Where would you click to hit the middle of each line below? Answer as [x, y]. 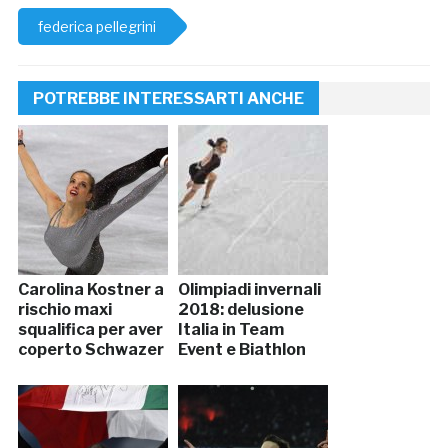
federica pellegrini [96, 27]
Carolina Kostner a [90, 290]
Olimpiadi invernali [249, 290]
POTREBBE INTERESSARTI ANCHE [168, 99]
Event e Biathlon [241, 350]
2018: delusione [240, 310]
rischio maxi [64, 310]
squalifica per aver [90, 330]
